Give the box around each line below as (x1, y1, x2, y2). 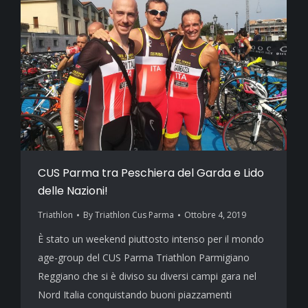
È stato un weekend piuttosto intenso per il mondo (38, 232, 264, 246)
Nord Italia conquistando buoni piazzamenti (38, 288, 232, 302)
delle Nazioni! (38, 183, 108, 199)
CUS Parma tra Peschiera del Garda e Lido (38, 165, 264, 181)
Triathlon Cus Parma (95, 209, 174, 221)
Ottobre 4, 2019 (184, 209, 246, 221)
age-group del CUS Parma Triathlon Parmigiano (38, 251, 250, 265)
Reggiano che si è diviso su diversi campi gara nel (38, 269, 256, 283)
